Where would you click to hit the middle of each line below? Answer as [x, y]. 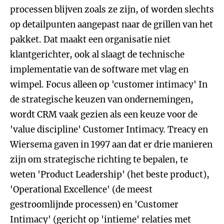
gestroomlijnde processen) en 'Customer [94, 204]
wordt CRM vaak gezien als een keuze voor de [104, 114]
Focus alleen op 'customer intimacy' [121, 84]
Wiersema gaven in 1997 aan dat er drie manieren [111, 144]
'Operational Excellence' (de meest [81, 189]
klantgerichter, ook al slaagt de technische [97, 54]
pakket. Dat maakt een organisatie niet [90, 39]
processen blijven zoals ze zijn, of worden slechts [112, 9]
